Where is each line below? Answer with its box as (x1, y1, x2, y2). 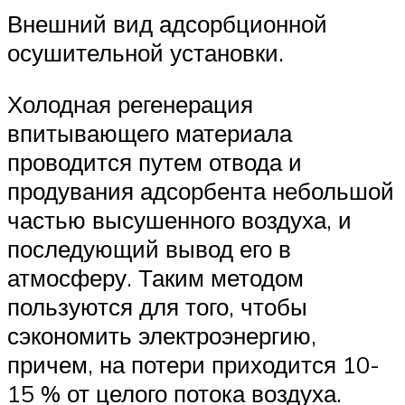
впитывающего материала (7, 118, 292, 148)
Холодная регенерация (7, 89, 253, 119)
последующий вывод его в (7, 234, 291, 264)
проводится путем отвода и (7, 147, 302, 177)
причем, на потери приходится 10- (7, 350, 380, 380)
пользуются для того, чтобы (7, 292, 307, 322)
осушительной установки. (7, 37, 284, 67)
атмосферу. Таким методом (7, 263, 304, 293)
